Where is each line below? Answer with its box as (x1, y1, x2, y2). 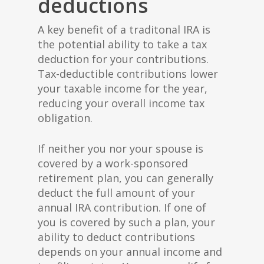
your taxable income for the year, (38, 81, 207, 95)
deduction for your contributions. (38, 52, 209, 66)
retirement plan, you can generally (38, 171, 213, 185)
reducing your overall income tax (38, 96, 204, 110)
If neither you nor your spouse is (38, 141, 203, 156)
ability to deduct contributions (38, 230, 195, 244)
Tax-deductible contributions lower (38, 67, 218, 81)
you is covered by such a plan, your (38, 215, 215, 229)
